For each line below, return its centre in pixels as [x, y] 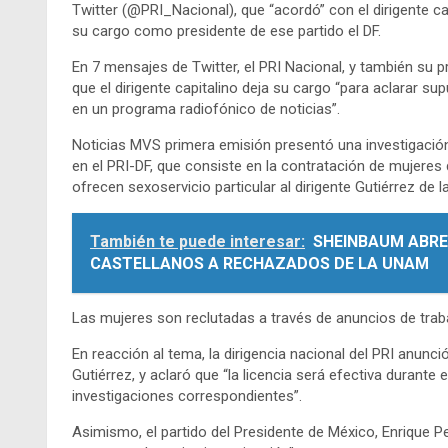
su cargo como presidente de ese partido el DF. [226, 30]
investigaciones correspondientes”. [187, 395]
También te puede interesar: [197, 241]
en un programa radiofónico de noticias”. [206, 108]
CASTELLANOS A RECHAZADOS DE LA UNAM [259, 263]
